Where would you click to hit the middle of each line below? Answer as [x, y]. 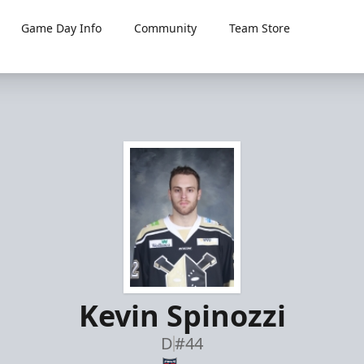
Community [166, 28]
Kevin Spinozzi [182, 315]
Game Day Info [62, 28]
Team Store [260, 28]
